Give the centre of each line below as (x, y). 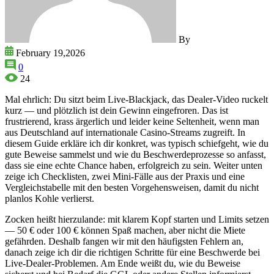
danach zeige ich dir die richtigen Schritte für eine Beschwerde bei (132, 252)
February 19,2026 (50, 53)
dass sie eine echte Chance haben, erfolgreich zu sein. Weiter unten (134, 165)
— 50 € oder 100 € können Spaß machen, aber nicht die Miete (125, 230)
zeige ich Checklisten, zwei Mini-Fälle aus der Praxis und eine (125, 176)
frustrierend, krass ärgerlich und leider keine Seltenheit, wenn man (132, 121)
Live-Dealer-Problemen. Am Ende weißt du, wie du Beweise (123, 263)
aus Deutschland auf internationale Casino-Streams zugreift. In (125, 132)
